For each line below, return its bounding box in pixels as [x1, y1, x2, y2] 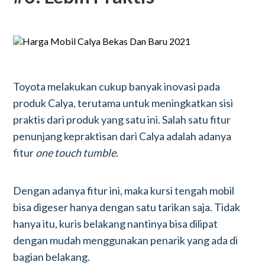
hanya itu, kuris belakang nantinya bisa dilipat [13, 217, 218, 230]
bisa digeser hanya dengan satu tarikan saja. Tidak [13, 201, 241, 214]
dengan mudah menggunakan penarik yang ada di [13, 234, 238, 247]
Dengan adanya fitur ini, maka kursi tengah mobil [13, 184, 235, 197]
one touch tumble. [35, 146, 119, 159]
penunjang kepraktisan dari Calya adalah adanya [13, 130, 232, 143]
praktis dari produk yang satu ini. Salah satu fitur [13, 113, 231, 126]
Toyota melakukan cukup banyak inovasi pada [13, 80, 221, 93]
